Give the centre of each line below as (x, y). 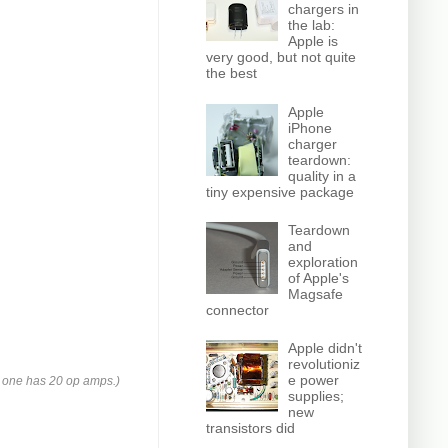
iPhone (310, 127)
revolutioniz (324, 364)
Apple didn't (325, 348)
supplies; (316, 396)
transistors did (250, 428)
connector (237, 309)
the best (231, 73)
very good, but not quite (280, 57)
